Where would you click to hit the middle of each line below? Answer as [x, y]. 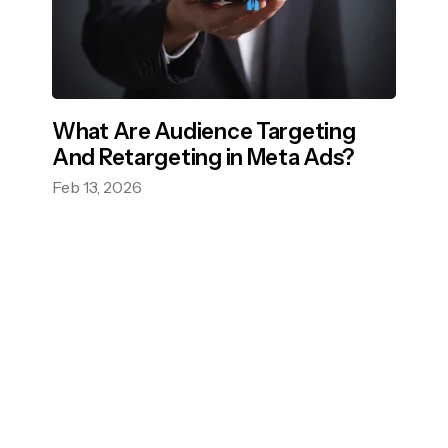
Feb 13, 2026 [97, 186]
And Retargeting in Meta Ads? [203, 157]
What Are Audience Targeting [204, 131]
